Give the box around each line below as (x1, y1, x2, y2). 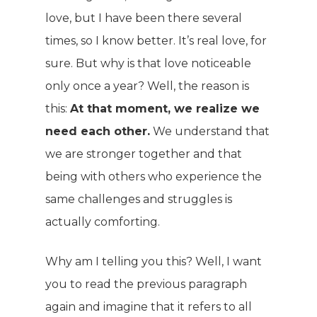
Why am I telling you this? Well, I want (45, 255, 262, 268)
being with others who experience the (45, 170, 262, 183)
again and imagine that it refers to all (45, 300, 252, 313)
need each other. (45, 125, 150, 138)
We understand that (150, 125, 270, 138)
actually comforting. (45, 215, 160, 229)
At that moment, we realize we (70, 102, 260, 115)
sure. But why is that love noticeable (45, 57, 251, 70)
